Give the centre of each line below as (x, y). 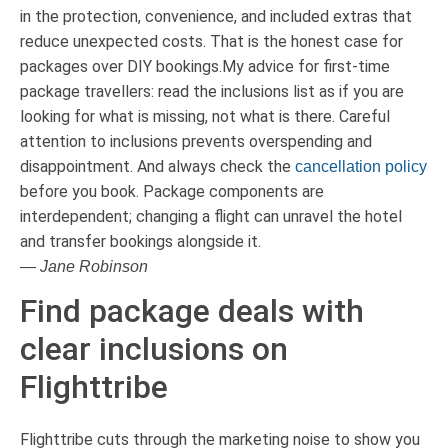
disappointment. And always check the (157, 166)
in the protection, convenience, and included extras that (216, 16)
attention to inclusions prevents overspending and (196, 141)
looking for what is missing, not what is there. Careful (205, 116)
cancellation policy (361, 166)
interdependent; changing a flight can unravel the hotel (211, 216)
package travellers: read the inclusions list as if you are (212, 91)
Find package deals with (192, 310)
